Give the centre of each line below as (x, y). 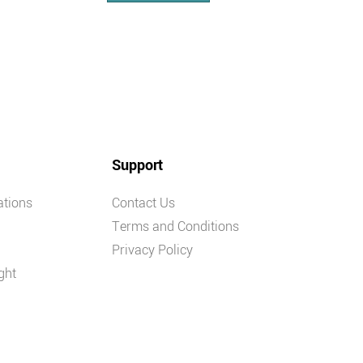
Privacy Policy (152, 250)
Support (137, 166)
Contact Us (143, 203)
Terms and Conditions (175, 227)
